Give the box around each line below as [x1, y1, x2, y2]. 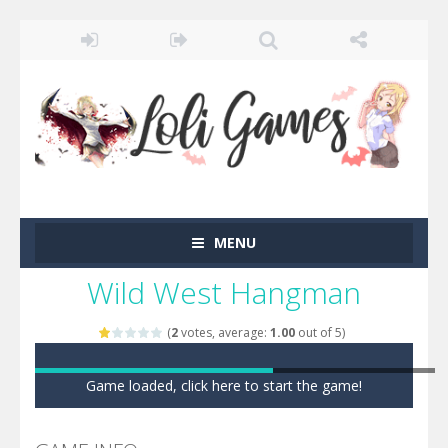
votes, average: [177, 323, 270, 341]
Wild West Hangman [87, 271, 361, 313]
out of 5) [294, 323, 345, 341]
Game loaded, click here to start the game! [86, 375, 362, 395]
